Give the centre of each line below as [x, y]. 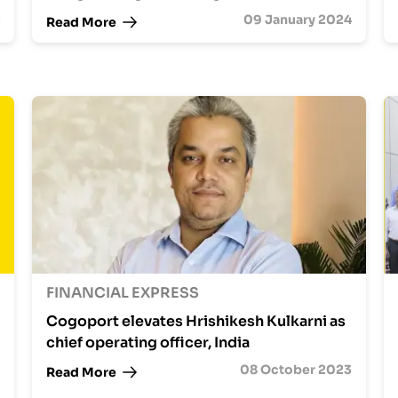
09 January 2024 [297, 20]
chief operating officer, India [147, 342]
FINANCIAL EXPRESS [122, 293]
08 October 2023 [295, 370]
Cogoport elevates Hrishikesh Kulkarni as [195, 321]
